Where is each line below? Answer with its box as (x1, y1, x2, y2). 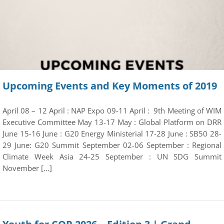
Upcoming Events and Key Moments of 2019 (2, 79, 217, 92)
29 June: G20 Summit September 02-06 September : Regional (2, 140, 221, 150)
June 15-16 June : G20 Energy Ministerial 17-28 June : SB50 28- (2, 128, 221, 138)
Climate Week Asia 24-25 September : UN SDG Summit (2, 151, 221, 161)
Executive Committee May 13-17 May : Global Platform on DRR (2, 117, 221, 127)
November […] (2, 163, 52, 173)
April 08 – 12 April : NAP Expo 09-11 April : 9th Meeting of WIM (2, 105, 221, 115)
